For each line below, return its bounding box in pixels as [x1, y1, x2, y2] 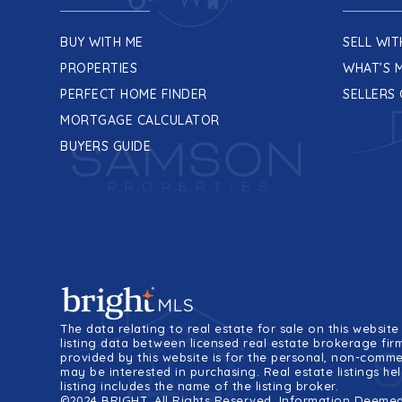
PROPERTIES [60, 60, 138, 76]
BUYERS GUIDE [60, 138, 152, 154]
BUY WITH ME [60, 34, 144, 50]
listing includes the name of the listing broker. [60, 379, 339, 393]
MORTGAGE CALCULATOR [60, 112, 220, 128]
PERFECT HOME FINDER [60, 86, 207, 102]
